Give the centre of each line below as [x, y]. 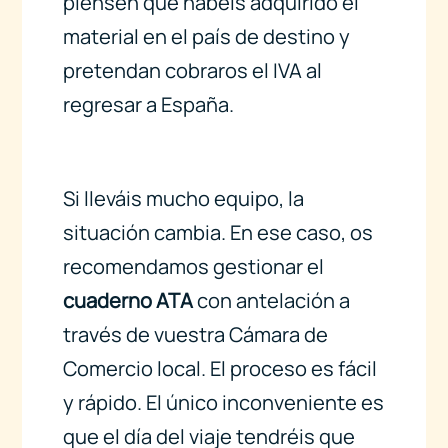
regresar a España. [148, 104]
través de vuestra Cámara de [195, 335]
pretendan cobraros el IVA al [192, 70]
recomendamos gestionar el [193, 267]
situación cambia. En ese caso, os [217, 233]
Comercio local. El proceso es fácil [219, 369]
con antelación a [271, 301]
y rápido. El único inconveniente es [223, 403]
